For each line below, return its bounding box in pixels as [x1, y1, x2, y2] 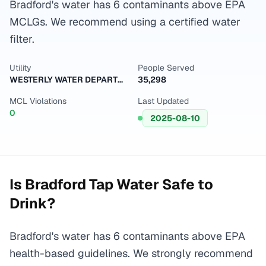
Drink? [9, 194, 55, 213]
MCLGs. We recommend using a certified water [9, 15, 240, 28]
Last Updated [138, 96, 189, 106]
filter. [9, 32, 34, 46]
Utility [9, 62, 31, 73]
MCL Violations [9, 96, 66, 106]
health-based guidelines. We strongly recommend [9, 246, 253, 260]
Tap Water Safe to [86, 175, 213, 194]
